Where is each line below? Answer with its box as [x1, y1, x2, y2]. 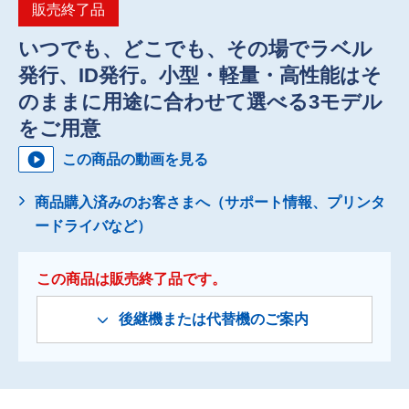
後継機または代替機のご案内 [119, 310, 309, 327]
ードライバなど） [35, 217, 152, 234]
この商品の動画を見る [62, 151, 208, 167]
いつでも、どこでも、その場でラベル [18, 37, 372, 60]
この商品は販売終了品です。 [37, 270, 226, 287]
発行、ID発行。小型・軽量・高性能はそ [18, 63, 382, 87]
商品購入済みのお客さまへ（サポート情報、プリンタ [35, 194, 385, 210]
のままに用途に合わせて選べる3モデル [18, 89, 383, 113]
